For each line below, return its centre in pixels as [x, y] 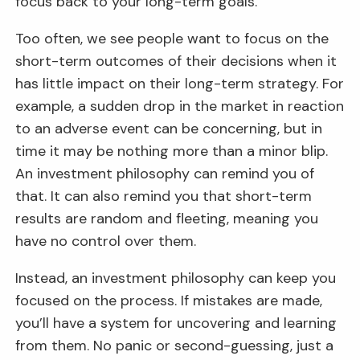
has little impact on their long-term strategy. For [180, 83]
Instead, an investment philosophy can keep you [176, 278]
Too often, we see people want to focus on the [172, 38]
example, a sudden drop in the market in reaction [180, 106]
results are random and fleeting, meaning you [167, 218]
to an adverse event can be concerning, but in [169, 128]
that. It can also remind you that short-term [164, 196]
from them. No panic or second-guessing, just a [175, 345]
